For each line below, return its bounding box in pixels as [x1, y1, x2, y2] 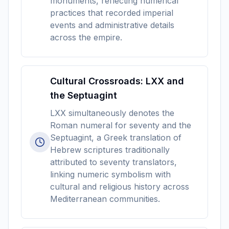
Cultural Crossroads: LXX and [50, 76, 184, 86]
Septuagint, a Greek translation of [50, 132, 181, 143]
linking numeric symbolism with [50, 169, 171, 179]
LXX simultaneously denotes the [50, 108, 174, 118]
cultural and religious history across [50, 181, 189, 192]
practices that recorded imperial [50, 8, 173, 18]
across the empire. [50, 32, 122, 42]
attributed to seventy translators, [50, 157, 177, 167]
